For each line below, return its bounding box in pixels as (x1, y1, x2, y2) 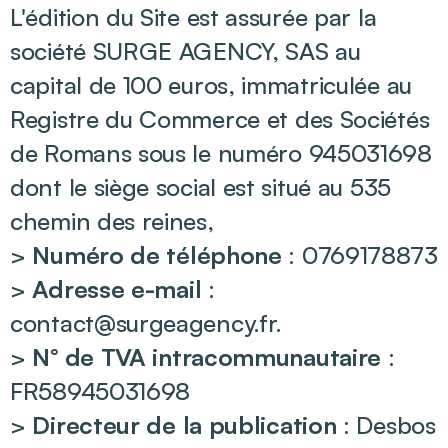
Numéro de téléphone (32, 240, 282, 270)
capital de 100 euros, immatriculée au (10, 70, 412, 100)
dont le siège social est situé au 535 (10, 172, 391, 202)
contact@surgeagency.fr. (10, 308, 283, 338)
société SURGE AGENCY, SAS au (10, 36, 361, 66)
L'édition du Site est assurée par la (10, 2, 377, 32)
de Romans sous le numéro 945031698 (10, 138, 432, 168)
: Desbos (336, 410, 436, 440)
